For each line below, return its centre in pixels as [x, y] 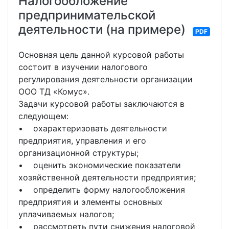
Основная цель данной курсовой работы [101, 55]
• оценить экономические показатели [100, 165]
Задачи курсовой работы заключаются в [101, 104]
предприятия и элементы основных [90, 202]
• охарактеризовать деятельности [93, 128]
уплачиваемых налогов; [66, 214]
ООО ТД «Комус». [55, 91]
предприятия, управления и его [82, 141]
